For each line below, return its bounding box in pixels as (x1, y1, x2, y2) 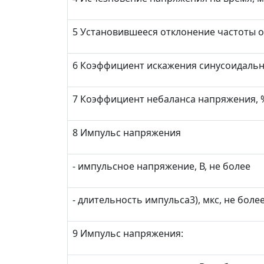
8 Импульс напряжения (72, 126, 181, 139)
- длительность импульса (72, 193, 190, 206)
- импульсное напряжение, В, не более (72, 160, 250, 173)
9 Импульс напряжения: (72, 227, 183, 240)
